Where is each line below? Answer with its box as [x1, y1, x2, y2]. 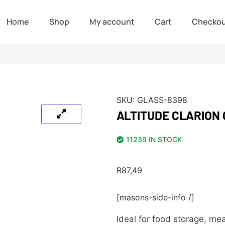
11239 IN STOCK [126, 135, 182, 144]
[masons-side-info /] [116, 192, 194, 202]
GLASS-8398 [137, 94, 187, 105]
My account [89, 16, 135, 28]
